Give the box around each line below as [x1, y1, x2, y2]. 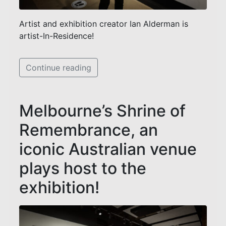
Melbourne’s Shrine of [19, 101, 186, 121]
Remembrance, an [19, 120, 158, 140]
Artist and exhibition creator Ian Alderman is [19, 19, 188, 29]
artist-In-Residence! [19, 31, 94, 41]
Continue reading [26, 63, 91, 73]
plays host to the [19, 158, 146, 178]
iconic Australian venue [19, 139, 197, 159]
